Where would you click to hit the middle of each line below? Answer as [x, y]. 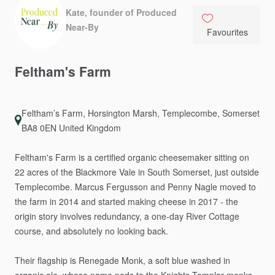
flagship [52, 260]
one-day [168, 216]
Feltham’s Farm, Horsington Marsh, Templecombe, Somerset [141, 113]
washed [206, 260]
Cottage [224, 216]
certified [110, 157]
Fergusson [127, 187]
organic [142, 157]
